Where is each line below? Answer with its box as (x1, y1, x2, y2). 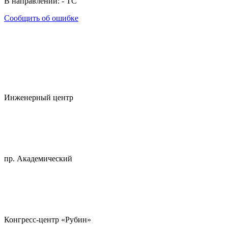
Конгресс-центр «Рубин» (4, 215, 91, 224)
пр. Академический (4, 154, 72, 163)
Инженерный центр (4, 93, 73, 102)
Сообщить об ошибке (4, 14, 78, 22)
